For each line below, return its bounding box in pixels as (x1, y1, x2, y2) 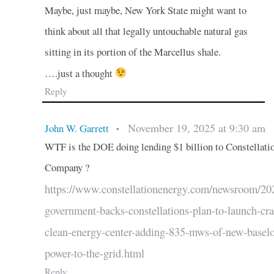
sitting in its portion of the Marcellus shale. (44, 44, 221, 59)
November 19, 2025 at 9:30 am (127, 120, 265, 135)
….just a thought (44, 65, 115, 80)
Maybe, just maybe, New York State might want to (44, 2, 246, 17)
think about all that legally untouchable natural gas (44, 23, 248, 38)
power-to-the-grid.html (44, 245, 144, 261)
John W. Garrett (44, 120, 109, 135)
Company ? (44, 160, 89, 174)
